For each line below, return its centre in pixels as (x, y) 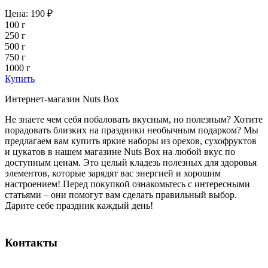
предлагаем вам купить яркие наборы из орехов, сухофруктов (131, 141)
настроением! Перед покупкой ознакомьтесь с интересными (127, 184)
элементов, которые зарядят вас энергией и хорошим (113, 173)
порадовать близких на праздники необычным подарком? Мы (132, 130)
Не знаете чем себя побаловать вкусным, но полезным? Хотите (134, 120)
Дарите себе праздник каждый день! (79, 206)
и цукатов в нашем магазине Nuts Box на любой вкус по (120, 152)
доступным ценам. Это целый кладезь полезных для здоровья (131, 163)
